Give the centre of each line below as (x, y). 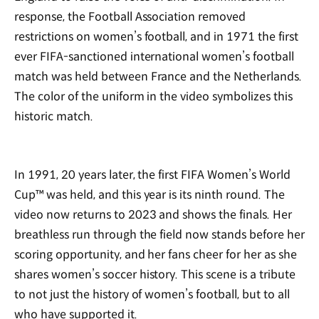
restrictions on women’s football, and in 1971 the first (156, 37)
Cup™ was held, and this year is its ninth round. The (150, 194)
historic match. (54, 117)
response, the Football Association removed (130, 17)
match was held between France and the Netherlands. (158, 77)
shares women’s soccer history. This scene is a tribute (155, 274)
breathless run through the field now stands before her (159, 234)
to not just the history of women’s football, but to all (152, 294)
